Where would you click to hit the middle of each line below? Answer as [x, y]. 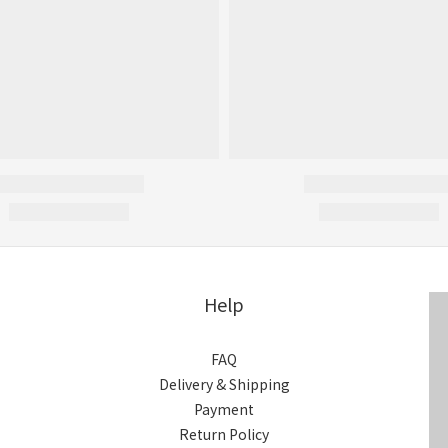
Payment [224, 409]
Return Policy [224, 434]
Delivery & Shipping [224, 384]
